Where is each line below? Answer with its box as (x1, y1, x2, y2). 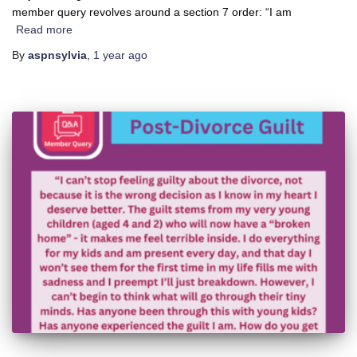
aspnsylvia (28, 48, 87, 61)
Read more (16, 22, 73, 36)
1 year (93, 48, 125, 61)
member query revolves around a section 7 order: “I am (12, 5, 292, 18)
